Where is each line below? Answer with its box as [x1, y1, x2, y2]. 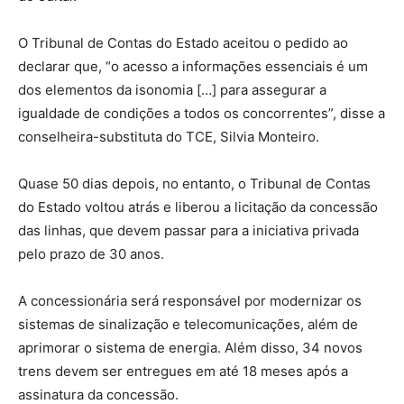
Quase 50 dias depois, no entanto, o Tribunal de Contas [18, 174, 371, 192]
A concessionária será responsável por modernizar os [18, 291, 362, 309]
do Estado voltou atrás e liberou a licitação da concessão [18, 197, 378, 216]
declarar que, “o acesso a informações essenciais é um [18, 57, 368, 75]
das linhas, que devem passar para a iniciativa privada [18, 221, 359, 239]
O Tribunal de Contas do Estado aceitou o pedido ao [18, 33, 348, 51]
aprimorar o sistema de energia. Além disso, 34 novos [18, 338, 363, 356]
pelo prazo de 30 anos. [18, 244, 164, 262]
